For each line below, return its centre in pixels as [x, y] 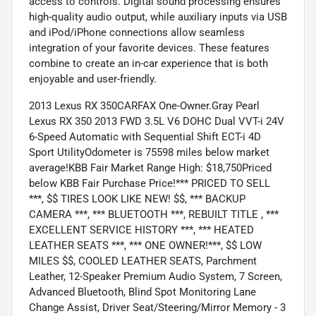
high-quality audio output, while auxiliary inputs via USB [158, 17]
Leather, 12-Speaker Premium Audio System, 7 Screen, [156, 276]
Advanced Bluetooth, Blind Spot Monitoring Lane [142, 292]
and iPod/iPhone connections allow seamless [137, 32]
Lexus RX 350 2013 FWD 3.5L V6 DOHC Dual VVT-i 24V [157, 121]
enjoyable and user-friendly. [93, 79]
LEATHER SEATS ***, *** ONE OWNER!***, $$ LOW [145, 245]
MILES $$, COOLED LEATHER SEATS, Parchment [143, 261]
